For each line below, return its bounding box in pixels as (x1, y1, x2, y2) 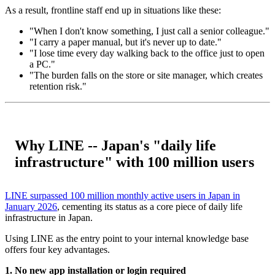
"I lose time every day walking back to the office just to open (29, 47, 265, 58)
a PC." (29, 58, 55, 69)
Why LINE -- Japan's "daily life (15, 137, 216, 153)
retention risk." (29, 80, 87, 91)
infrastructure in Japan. (5, 212, 93, 223)
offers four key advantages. (5, 244, 110, 255)
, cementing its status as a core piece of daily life (57, 201, 242, 212)
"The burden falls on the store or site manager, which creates (29, 69, 263, 80)
